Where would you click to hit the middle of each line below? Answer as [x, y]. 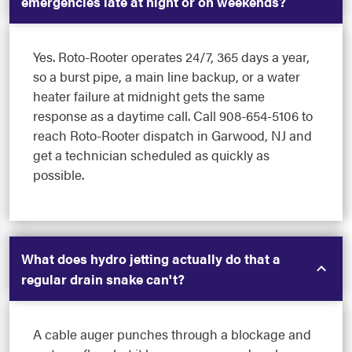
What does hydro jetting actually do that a [151, 258]
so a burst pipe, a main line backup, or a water [167, 76]
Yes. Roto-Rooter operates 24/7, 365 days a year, [171, 56]
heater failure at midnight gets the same [149, 95]
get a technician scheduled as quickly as [151, 154]
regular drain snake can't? [103, 279]
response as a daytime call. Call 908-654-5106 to [173, 115]
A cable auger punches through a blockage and [172, 334]
